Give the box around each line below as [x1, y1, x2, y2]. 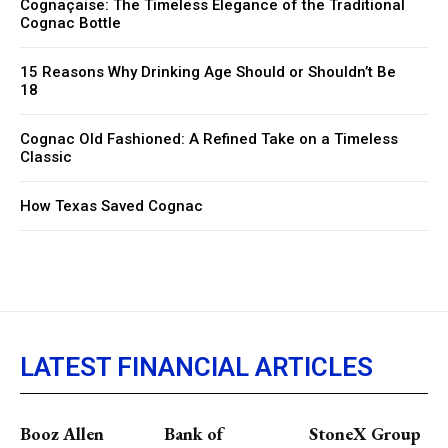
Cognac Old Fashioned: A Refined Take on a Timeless [20, 130, 398, 148]
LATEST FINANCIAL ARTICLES [20, 352, 373, 382]
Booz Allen [20, 422, 104, 445]
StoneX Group [308, 422, 421, 445]
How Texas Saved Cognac [20, 197, 203, 215]
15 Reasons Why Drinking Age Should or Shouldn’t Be [20, 63, 396, 81]
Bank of [164, 422, 224, 445]
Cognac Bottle [20, 14, 121, 32]
